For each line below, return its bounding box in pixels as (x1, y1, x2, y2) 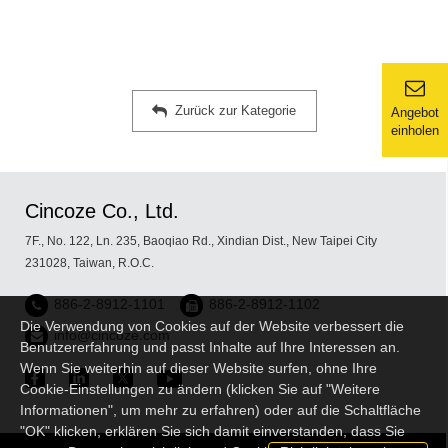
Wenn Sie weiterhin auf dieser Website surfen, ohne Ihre (20, 360, 377, 376)
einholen (391, 123, 439, 138)
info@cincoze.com (54, 327, 170, 344)
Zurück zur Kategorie (175, 103, 296, 119)
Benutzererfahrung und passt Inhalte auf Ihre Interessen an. (20, 339, 400, 355)
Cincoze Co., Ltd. (25, 200, 179, 223)
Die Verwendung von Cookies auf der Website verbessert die (20, 318, 404, 334)
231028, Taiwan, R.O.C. (25, 256, 154, 271)
